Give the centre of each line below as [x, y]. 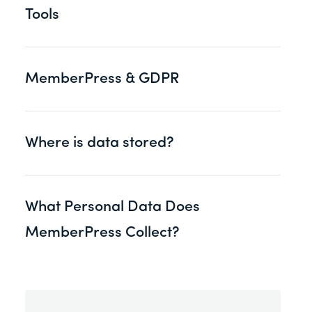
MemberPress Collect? [102, 233]
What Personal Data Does [112, 207]
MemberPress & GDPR [102, 79]
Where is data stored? [100, 143]
